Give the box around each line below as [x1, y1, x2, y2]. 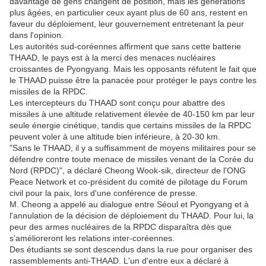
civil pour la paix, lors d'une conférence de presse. [9, 188, 198, 198]
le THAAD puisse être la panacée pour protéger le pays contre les [9, 75, 256, 85]
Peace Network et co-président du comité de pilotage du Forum [9, 177, 248, 187]
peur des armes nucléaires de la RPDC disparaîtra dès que [9, 222, 232, 232]
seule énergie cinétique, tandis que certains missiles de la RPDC [9, 121, 251, 131]
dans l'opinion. [9, 30, 64, 40]
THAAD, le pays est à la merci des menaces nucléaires [9, 53, 216, 63]
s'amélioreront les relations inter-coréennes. [9, 233, 175, 243]
